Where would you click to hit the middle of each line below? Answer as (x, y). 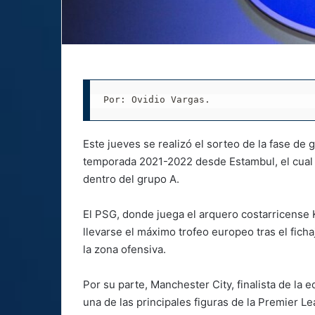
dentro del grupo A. (131, 179)
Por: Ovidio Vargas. (156, 100)
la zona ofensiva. (124, 249)
